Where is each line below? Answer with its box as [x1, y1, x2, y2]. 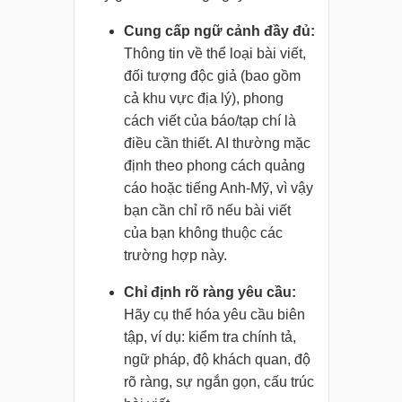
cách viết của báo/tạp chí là [123, 113, 296, 129]
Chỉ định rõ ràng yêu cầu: [123, 284, 296, 301]
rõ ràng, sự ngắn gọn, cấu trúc [123, 374, 314, 390]
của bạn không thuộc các [123, 225, 283, 241]
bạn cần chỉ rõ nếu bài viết [123, 203, 291, 219]
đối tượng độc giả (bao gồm [123, 68, 301, 84]
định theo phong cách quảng [123, 158, 305, 174]
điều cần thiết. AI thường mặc [123, 135, 310, 152]
